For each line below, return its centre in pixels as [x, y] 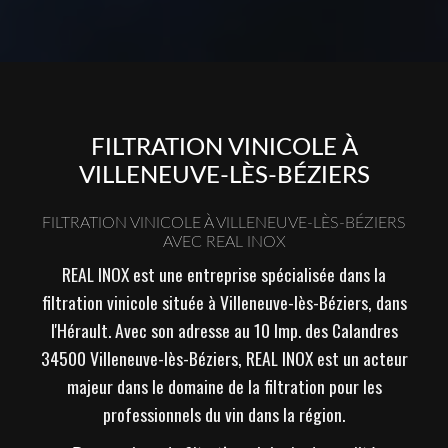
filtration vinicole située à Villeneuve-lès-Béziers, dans [224, 301]
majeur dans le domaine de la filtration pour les [224, 385]
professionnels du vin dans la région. [224, 413]
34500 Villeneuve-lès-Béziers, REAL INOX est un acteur [224, 357]
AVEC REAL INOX [224, 241]
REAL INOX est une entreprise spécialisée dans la [224, 273]
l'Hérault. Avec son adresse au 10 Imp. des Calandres [224, 329]
